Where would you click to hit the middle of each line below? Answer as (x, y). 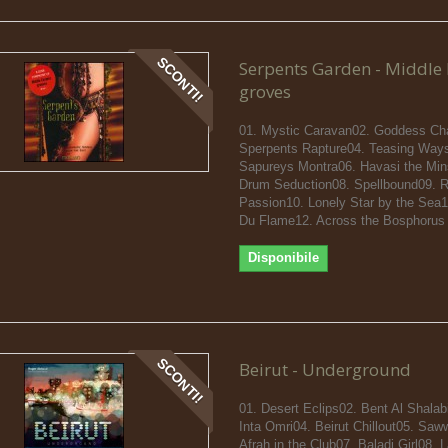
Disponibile (283, 257)
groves (264, 91)
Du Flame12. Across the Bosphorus (341, 220)
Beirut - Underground (324, 369)
